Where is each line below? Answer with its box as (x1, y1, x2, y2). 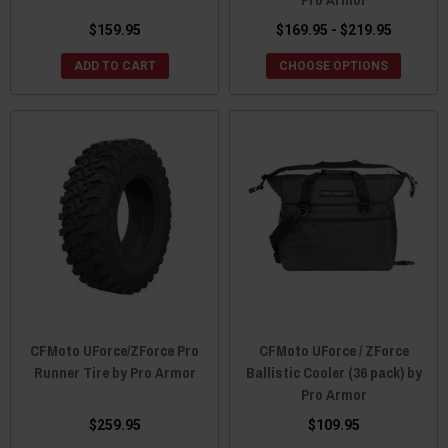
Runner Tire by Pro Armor (33, 362, 196, 383)
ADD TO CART (73, 59, 156, 73)
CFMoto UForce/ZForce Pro (30, 340, 199, 361)
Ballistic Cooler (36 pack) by (245, 362, 422, 383)
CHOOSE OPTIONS (279, 59, 388, 73)
